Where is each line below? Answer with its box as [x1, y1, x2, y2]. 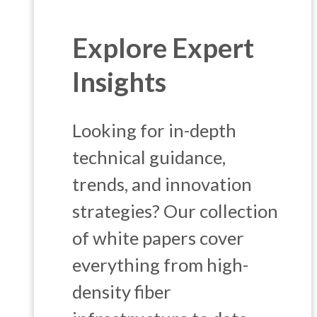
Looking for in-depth [72, 120, 237, 142]
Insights [72, 65, 167, 98]
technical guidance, [72, 146, 226, 168]
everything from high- [72, 254, 249, 276]
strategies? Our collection [72, 200, 279, 222]
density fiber [72, 281, 172, 303]
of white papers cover [72, 227, 245, 249]
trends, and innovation [72, 173, 253, 195]
